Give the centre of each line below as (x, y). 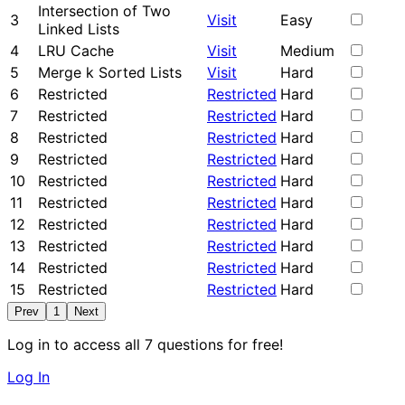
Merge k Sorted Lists (110, 72)
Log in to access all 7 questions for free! (145, 344)
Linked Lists (79, 28)
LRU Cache (76, 50)
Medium (307, 50)
